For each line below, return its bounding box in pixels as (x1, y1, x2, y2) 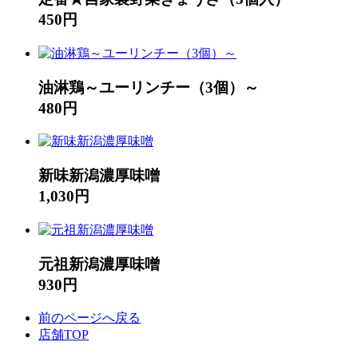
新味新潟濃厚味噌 (38, 167, 160, 185)
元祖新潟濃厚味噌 (38, 255, 160, 272)
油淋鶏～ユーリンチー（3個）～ (38, 78, 259, 96)
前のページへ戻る (38, 311, 141, 325)
